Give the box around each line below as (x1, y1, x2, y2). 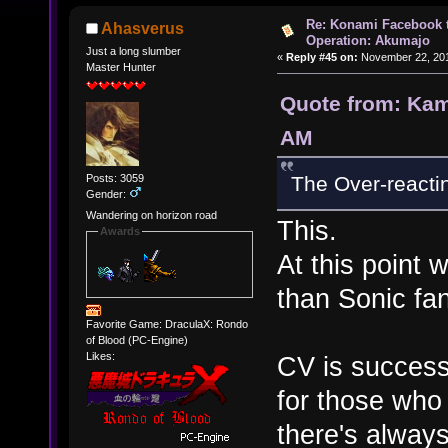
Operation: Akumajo (305, 33, 430, 49)
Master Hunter (85, 60, 156, 73)
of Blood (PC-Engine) (85, 333, 188, 346)
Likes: (85, 349, 115, 362)
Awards (99, 225, 140, 238)
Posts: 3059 (85, 171, 144, 184)
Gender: (85, 187, 129, 200)
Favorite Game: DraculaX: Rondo (85, 317, 248, 330)
